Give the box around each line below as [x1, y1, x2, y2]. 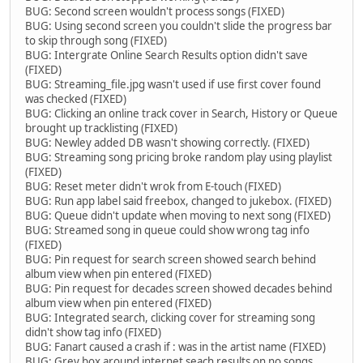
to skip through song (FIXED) [25, 32, 167, 48]
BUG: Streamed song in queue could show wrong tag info [25, 222, 310, 237]
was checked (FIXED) [25, 91, 126, 106]
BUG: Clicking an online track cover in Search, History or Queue [25, 105, 338, 121]
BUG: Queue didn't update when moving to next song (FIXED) [25, 207, 331, 223]
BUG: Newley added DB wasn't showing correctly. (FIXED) [25, 135, 310, 150]
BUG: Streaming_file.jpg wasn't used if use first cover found [25, 76, 321, 92]
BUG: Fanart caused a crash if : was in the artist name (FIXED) [25, 339, 326, 354]
